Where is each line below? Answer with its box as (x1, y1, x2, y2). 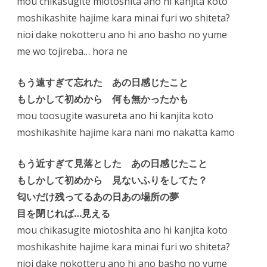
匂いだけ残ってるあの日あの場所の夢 (17, 190, 179, 203)
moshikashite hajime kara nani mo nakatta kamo (17, 126, 235, 139)
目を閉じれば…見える (17, 207, 110, 220)
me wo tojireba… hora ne (17, 45, 128, 58)
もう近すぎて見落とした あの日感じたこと (17, 157, 207, 170)
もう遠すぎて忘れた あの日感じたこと (17, 76, 188, 89)
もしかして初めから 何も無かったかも (17, 92, 188, 105)
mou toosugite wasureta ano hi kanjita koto (17, 109, 213, 122)
